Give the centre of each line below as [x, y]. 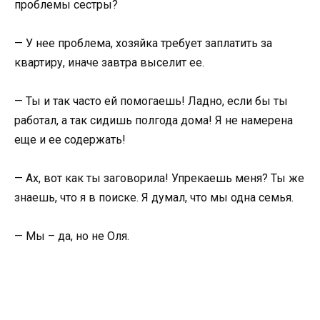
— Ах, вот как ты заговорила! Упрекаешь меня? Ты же [159, 179]
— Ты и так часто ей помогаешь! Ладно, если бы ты [151, 101]
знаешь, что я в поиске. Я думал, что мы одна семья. [155, 198]
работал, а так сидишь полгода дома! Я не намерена [154, 120]
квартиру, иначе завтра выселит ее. [111, 62]
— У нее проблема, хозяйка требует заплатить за [143, 43]
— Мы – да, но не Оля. [73, 236]
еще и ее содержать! [70, 139]
